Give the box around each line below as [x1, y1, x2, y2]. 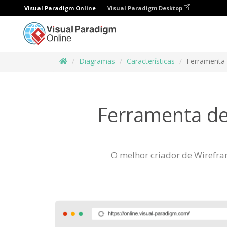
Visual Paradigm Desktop [107, 4, 184, 12]
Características [127, 56, 175, 66]
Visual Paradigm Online [24, 4, 96, 12]
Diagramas [79, 56, 115, 66]
